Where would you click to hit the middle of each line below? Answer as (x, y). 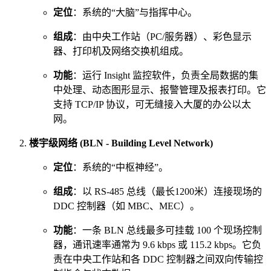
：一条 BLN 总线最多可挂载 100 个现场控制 (167, 230)
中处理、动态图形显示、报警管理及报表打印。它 (160, 90)
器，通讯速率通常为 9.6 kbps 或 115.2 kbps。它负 (157, 245)
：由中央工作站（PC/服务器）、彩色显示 (162, 37)
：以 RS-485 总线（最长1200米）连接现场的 (167, 192)
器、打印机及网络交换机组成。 (121, 51)
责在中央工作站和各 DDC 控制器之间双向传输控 (158, 260)
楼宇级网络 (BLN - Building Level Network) (121, 143)
